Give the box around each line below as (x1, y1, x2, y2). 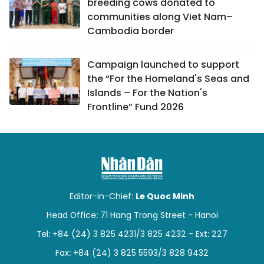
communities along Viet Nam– (87, 9, 233, 24)
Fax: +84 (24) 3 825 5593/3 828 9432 (55, 246, 209, 259)
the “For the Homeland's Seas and (87, 71, 249, 85)
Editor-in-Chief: (70, 190, 136, 202)
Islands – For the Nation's (87, 85, 207, 100)
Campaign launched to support (87, 57, 239, 71)
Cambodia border (87, 24, 174, 38)
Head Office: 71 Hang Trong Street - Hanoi (46, 209, 218, 221)
